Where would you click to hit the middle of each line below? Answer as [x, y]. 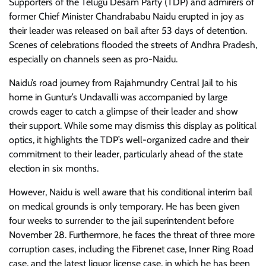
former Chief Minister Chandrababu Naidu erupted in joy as [126, 16]
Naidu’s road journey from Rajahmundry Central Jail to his [123, 83]
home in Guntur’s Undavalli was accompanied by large [118, 97]
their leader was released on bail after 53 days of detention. [128, 31]
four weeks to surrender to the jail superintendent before [121, 221]
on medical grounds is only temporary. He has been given [124, 206]
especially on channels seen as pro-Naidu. [93, 59]
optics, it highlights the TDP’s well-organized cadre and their [129, 140]
